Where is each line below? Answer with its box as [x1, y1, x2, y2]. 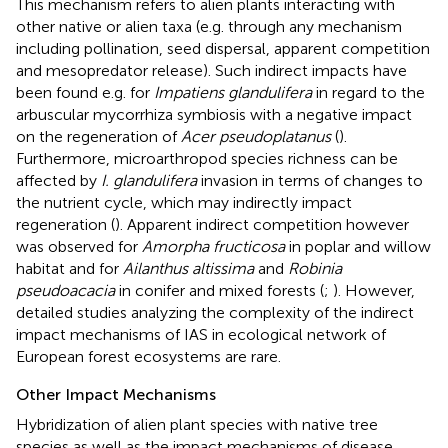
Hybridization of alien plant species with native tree [16, 414, 378, 434]
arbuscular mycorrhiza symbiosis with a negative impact [16, 104, 412, 124]
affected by [16, 170, 101, 190]
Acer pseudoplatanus [181, 126, 331, 146]
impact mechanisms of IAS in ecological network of [16, 324, 386, 344]
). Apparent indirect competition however [115, 214, 409, 234]
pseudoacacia [16, 280, 115, 300]
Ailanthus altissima [123, 258, 254, 278]
